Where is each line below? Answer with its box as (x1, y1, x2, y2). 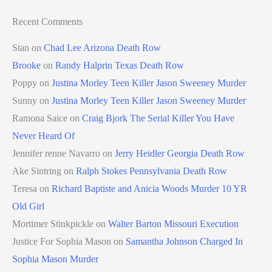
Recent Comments (12, 16, 83, 27)
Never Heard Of (12, 130, 75, 141)
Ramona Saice (12, 112, 67, 123)
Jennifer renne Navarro (12, 148, 100, 158)
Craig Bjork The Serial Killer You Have (82, 112, 234, 123)
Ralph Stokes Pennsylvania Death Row (76, 165, 227, 176)
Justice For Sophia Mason (12, 236, 111, 246)
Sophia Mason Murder (12, 253, 98, 264)
